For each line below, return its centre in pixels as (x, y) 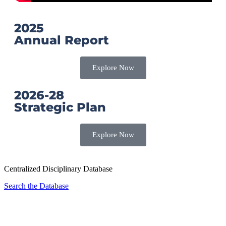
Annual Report (62, 40)
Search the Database (36, 186)
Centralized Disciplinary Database (58, 169)
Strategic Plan (60, 107)
